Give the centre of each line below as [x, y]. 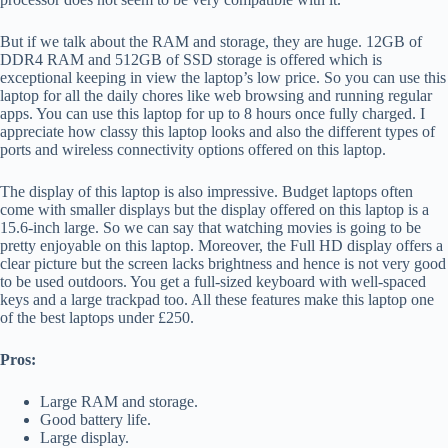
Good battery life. [95, 419]
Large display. [84, 437]
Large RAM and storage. [119, 401]
